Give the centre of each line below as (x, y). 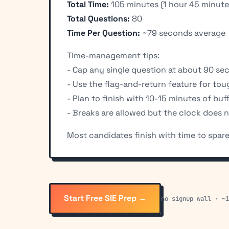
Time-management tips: (113, 56)
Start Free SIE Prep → (105, 198)
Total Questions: (98, 19)
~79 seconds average (183, 33)
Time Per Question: (104, 33)
